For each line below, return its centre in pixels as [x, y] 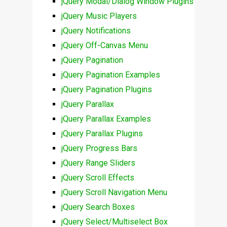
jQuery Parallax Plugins [102, 134]
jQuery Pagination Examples [110, 75]
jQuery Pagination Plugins [106, 90]
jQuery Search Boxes [98, 207]
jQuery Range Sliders [98, 163]
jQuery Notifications [96, 31]
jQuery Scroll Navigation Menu [114, 193]
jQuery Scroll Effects [98, 178]
